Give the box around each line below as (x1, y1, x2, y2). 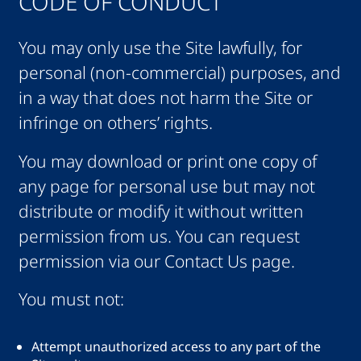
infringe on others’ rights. (18, 111, 213, 135)
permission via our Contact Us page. (18, 249, 295, 272)
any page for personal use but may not (18, 174, 315, 197)
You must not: (18, 287, 124, 310)
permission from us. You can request (18, 224, 300, 247)
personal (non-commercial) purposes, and (18, 61, 341, 85)
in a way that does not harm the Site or (18, 86, 313, 110)
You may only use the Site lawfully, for (18, 36, 302, 60)
